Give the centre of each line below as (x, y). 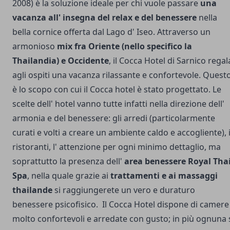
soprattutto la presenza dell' (68, 161)
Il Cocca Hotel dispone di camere (166, 204)
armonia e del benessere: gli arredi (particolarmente (114, 118)
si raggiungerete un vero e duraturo (124, 190)
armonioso (35, 46)
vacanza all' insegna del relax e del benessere (104, 17)
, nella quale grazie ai (68, 175)
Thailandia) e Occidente (61, 60)
